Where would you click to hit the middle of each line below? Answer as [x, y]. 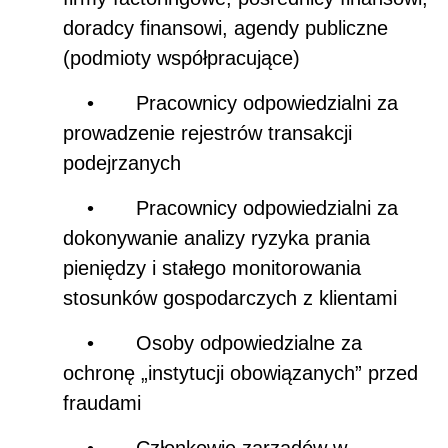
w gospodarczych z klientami [270, 297]
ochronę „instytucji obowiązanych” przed [240, 372]
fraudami [102, 402]
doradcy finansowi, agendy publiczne [225, 27]
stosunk [97, 297]
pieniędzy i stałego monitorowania [212, 267]
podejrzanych [122, 162]
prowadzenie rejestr [150, 132]
